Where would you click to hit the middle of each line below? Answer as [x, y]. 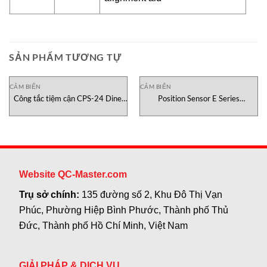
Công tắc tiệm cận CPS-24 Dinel [68, 99]
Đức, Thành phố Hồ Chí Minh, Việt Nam [104, 226]
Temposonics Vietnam [199, 108]
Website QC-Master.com [73, 175]
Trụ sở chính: [51, 195]
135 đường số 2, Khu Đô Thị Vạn [152, 195]
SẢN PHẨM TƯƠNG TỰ [65, 57]
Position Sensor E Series [199, 99]
